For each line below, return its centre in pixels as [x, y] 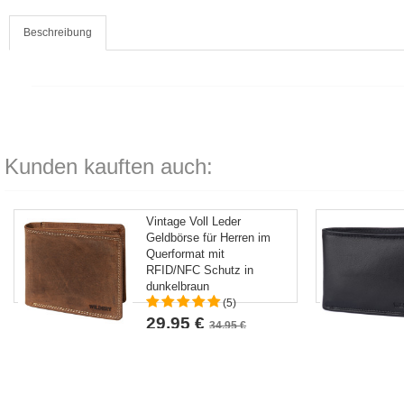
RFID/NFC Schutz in [200, 270]
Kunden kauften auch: [109, 166]
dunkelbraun [178, 286]
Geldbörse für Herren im [209, 238]
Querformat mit [186, 254]
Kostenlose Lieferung [193, 343]
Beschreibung [58, 32]
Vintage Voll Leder [194, 221]
